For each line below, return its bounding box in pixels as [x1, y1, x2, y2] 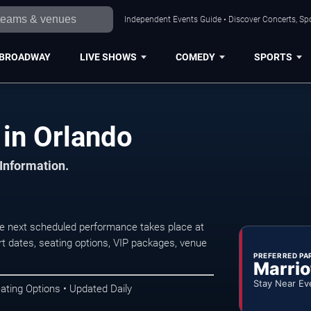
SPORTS [253, 51, 292, 62]
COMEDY [175, 51, 215, 62]
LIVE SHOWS [79, 51, 137, 62]
